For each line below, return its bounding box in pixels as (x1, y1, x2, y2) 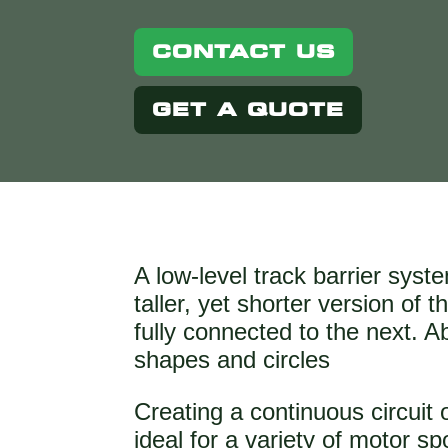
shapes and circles (134, 346, 331, 374)
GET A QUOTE (152, 98, 345, 120)
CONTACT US (152, 40, 336, 62)
